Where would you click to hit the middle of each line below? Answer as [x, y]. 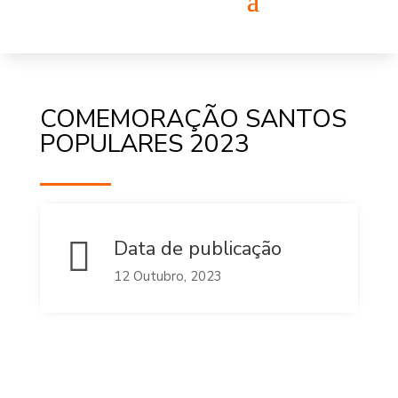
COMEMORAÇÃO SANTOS [193, 119]
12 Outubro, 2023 [167, 276]
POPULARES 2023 [144, 144]
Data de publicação [197, 249]
